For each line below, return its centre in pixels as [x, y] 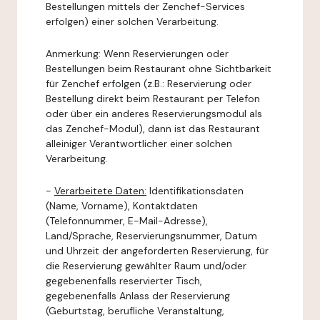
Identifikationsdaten [195, 191]
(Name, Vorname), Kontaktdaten [122, 206]
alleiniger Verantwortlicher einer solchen [139, 144]
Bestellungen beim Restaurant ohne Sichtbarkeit [159, 69]
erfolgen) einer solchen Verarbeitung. [132, 21]
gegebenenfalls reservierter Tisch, [124, 281]
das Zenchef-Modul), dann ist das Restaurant [153, 129]
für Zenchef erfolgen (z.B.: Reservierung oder [149, 84]
